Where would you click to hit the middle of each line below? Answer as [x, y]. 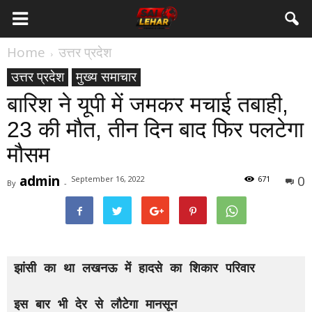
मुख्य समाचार [106, 77]
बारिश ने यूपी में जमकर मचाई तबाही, [148, 104]
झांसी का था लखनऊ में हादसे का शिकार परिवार [134, 268]
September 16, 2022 [108, 179]
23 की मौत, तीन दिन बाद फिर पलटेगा [155, 130]
